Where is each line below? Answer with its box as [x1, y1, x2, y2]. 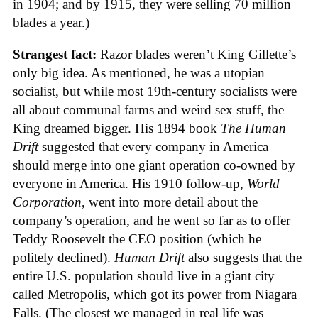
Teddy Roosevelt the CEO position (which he [13, 231, 261, 246]
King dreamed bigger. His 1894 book [13, 120, 221, 136]
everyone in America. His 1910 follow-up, [13, 175, 247, 191]
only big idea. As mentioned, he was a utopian [13, 65, 265, 80]
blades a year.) [13, 15, 89, 31]
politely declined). [13, 249, 114, 265]
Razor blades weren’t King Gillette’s [97, 46, 296, 62]
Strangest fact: [13, 46, 97, 62]
